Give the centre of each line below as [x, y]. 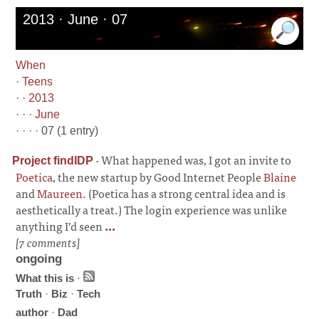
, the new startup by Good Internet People [158, 177]
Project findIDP [53, 161]
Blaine [280, 177]
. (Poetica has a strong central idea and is [184, 193]
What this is [45, 278]
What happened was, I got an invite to [197, 159]
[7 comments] [48, 242]
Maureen [60, 193]
